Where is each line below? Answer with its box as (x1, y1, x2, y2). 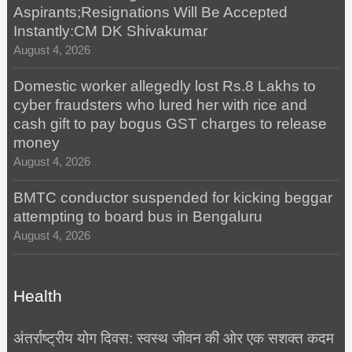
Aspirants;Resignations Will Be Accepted (13, 3, 288, 20)
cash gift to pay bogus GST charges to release (13, 115, 327, 132)
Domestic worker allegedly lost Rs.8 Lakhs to (13, 77, 316, 94)
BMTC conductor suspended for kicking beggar (13, 189, 332, 207)
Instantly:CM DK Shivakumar (13, 22, 207, 39)
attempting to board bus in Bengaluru (13, 208, 262, 225)
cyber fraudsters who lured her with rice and (13, 96, 307, 113)
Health (13, 286, 62, 306)
